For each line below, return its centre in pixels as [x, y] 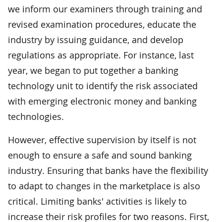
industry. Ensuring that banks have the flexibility [108, 170]
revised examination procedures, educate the [102, 24]
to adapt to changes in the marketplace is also [104, 186]
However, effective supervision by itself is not [102, 139]
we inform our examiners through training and [105, 9]
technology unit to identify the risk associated [103, 85]
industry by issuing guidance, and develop [96, 39]
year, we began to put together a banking [93, 70]
